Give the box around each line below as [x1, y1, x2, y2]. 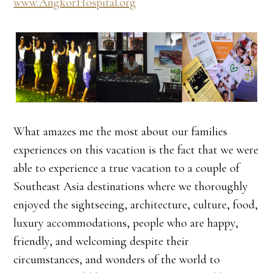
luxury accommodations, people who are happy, [13, 216, 239, 231]
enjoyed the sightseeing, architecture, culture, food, [13, 197, 258, 213]
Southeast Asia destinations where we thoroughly [13, 179, 249, 194]
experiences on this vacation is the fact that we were [13, 143, 259, 158]
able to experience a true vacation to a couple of [13, 161, 240, 176]
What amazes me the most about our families [13, 124, 228, 140]
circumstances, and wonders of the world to [13, 252, 221, 268]
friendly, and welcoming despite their [13, 234, 190, 249]
